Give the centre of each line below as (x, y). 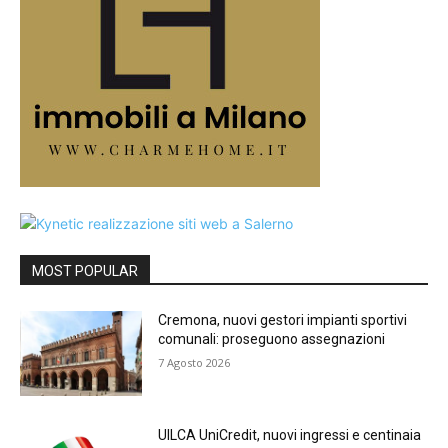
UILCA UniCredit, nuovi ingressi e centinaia (290, 435)
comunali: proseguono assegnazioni (272, 338)
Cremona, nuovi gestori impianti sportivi (283, 319)
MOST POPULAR (85, 270)
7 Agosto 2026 (194, 362)
